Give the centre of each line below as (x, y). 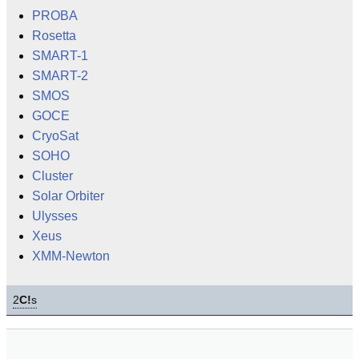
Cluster (52, 176)
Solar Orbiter (68, 196)
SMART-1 (60, 56)
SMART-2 (60, 76)
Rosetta (54, 36)
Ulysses (55, 216)
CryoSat (55, 136)
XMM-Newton (71, 256)
